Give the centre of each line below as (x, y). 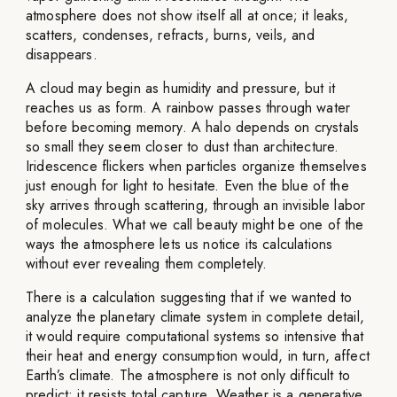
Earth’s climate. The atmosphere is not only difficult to (188, 375)
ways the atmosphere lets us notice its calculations (179, 244)
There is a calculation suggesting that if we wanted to (189, 297)
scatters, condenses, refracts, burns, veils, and (170, 35)
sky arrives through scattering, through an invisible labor (196, 205)
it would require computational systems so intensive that (195, 336)
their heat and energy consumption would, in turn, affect (198, 356)
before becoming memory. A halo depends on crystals (193, 127)
